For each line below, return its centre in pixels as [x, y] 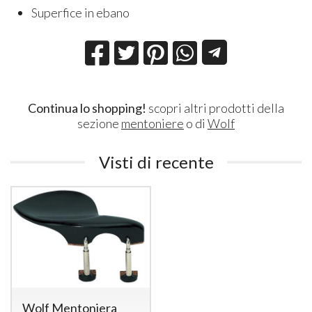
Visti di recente [156, 162]
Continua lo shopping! [87, 108]
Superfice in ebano [81, 12]
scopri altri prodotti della [215, 108]
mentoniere [153, 124]
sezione [99, 124]
